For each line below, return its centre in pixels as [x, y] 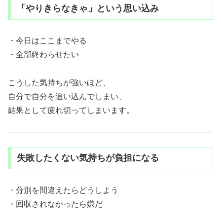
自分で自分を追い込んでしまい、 [67, 97]
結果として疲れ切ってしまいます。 [71, 110]
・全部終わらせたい [43, 55]
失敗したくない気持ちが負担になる [88, 158]
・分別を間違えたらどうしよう [63, 190]
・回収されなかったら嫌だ [55, 204]
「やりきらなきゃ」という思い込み [88, 9]
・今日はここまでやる [47, 41]
